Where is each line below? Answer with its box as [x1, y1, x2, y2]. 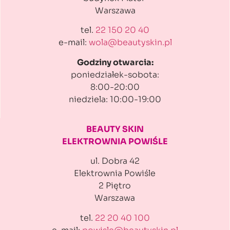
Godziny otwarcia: [76, 56, 154, 68]
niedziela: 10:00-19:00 [69, 93, 161, 105]
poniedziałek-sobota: [71, 69, 159, 80]
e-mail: [58, 37, 89, 48]
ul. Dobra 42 [90, 156, 140, 167]
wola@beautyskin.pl [88, 37, 172, 48]
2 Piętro [99, 180, 131, 191]
